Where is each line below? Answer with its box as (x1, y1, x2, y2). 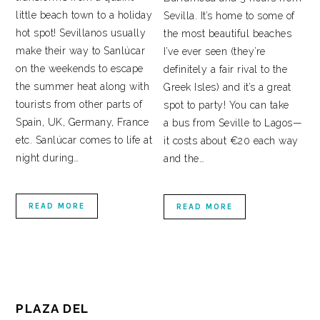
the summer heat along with (16, 81, 150, 93)
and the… (164, 153, 205, 165)
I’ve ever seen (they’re (164, 46, 266, 58)
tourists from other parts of (16, 99, 143, 111)
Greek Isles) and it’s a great (164, 81, 291, 94)
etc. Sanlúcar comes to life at (16, 134, 153, 146)
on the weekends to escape (16, 63, 144, 75)
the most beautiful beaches (164, 28, 292, 40)
